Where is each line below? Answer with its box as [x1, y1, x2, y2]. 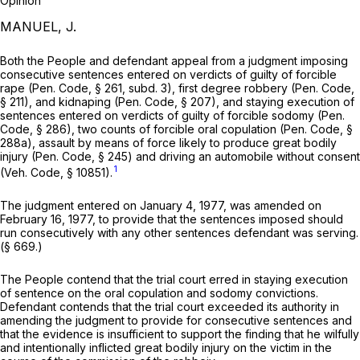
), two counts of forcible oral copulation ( [67, 122, 284, 137]
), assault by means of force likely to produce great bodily [27, 136, 337, 150]
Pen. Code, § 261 [32, 81, 122, 96]
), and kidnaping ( [24, 95, 118, 109]
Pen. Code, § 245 [35, 149, 128, 164]
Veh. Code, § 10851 [4, 165, 105, 179]
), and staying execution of [211, 95, 354, 109]
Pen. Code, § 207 [118, 95, 211, 109]
